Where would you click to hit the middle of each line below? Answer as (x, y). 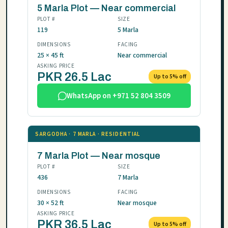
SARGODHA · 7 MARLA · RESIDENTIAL (88, 134)
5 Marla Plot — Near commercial (106, 8)
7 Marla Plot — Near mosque (98, 156)
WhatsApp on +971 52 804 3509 (118, 96)
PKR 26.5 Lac (74, 77)
